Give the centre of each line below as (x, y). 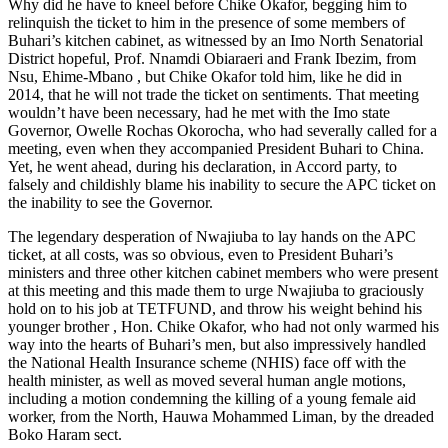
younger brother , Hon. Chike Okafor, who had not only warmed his (223, 326)
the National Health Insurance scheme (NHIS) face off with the (207, 362)
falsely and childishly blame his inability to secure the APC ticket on (222, 184)
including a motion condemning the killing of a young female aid (212, 398)
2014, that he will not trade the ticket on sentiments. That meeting (213, 94)
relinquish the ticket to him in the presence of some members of (206, 22)
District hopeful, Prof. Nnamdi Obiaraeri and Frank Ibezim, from (212, 58)
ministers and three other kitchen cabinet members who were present (223, 272)
